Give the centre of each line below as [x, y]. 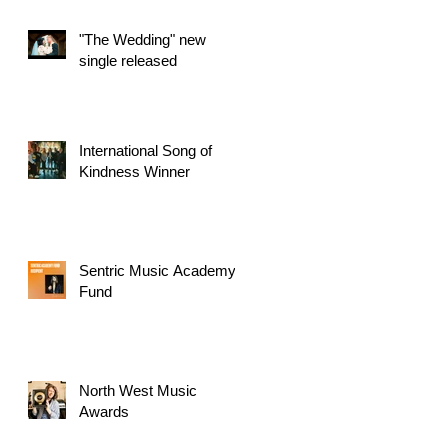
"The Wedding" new [142, 39]
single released [149, 60]
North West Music [138, 390]
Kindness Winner [134, 171]
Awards [104, 411]
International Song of [145, 150]
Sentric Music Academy [157, 270]
